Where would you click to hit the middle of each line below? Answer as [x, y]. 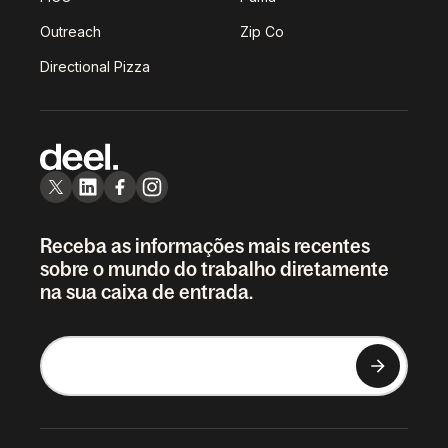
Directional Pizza [95, 67]
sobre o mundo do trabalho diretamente [214, 269]
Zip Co [262, 32]
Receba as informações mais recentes [205, 246]
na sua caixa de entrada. [146, 292]
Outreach [70, 32]
